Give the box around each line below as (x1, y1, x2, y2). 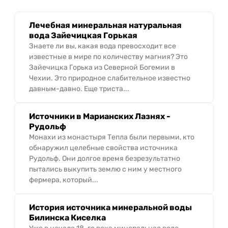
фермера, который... (29, 176, 98, 184)
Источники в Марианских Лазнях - (29, 111, 170, 121)
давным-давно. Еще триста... (29, 84, 129, 93)
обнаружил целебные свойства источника (29, 144, 178, 152)
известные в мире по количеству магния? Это (29, 52, 188, 61)
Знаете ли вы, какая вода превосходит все (29, 42, 176, 50)
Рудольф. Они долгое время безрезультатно (29, 154, 180, 163)
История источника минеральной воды (29, 203, 192, 212)
